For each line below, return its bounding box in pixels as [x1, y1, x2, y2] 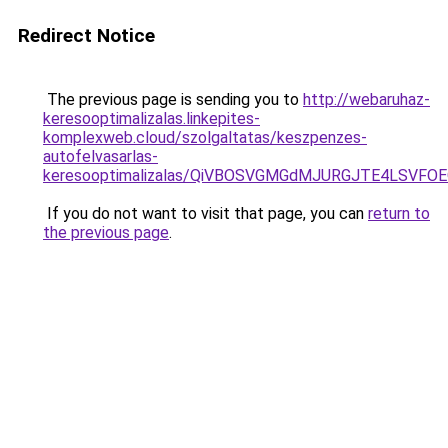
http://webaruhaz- [303, 90, 430, 109]
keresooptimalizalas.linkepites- [43, 109, 260, 128]
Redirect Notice [18, 24, 155, 47]
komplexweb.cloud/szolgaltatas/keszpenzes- [43, 128, 367, 147]
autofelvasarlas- [43, 147, 158, 166]
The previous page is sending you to [43, 90, 303, 109]
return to [368, 204, 430, 223]
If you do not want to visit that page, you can [43, 204, 368, 223]
